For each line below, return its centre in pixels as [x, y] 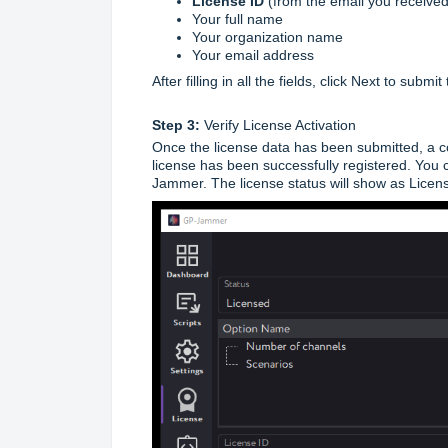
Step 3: [176, 125]
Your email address [253, 55]
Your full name [237, 19]
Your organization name [267, 37]
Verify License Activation [278, 125]
